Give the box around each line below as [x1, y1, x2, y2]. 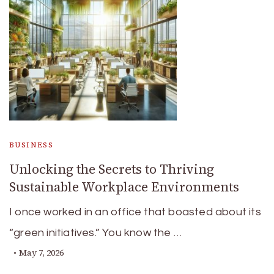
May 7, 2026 [19, 247, 64, 259]
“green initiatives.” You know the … [9, 227, 182, 239]
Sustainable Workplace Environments [9, 178, 239, 196]
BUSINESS [9, 140, 54, 150]
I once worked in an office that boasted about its [9, 206, 261, 218]
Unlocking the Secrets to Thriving [9, 160, 214, 178]
